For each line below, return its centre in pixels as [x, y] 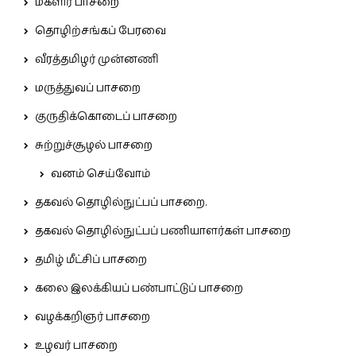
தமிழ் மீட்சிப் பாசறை [91, 260]
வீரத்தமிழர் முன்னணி [97, 60]
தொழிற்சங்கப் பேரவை [101, 31]
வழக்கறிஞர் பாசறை [93, 317]
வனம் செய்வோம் [101, 174]
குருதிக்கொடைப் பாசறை [106, 117]
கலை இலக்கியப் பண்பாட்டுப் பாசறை [139, 289]
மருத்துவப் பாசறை [88, 89]
